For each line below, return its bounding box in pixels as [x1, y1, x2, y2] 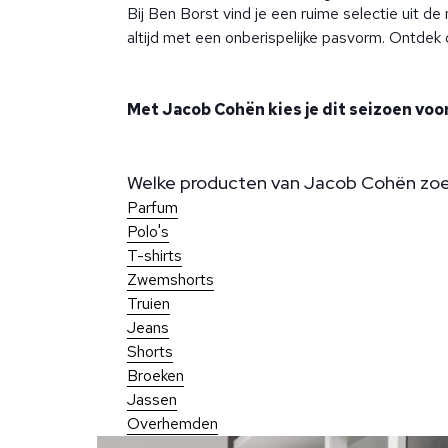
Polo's [127, 221, 169, 243]
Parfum [127, 197, 178, 219]
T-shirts [127, 245, 182, 267]
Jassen [127, 389, 177, 411]
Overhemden [127, 413, 218, 435]
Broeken [127, 365, 184, 387]
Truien [127, 293, 170, 315]
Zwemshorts [127, 269, 214, 291]
